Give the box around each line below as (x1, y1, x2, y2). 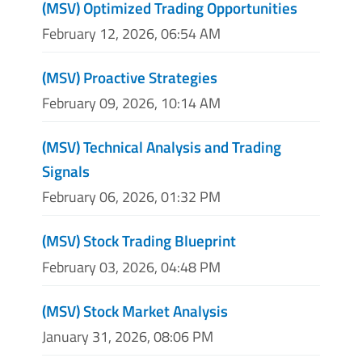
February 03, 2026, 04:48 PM (42, 255, 221, 278)
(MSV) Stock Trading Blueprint (42, 229, 236, 253)
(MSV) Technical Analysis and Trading (42, 135, 281, 159)
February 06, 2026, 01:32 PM (42, 186, 221, 208)
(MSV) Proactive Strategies (42, 65, 217, 89)
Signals (42, 159, 90, 183)
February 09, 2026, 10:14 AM (42, 92, 221, 115)
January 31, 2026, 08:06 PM (42, 325, 213, 347)
